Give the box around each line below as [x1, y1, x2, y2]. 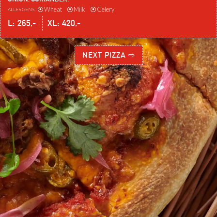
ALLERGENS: [8, 6, 35, 12]
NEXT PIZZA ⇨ [82, 50, 135, 60]
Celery [97, 5, 114, 13]
